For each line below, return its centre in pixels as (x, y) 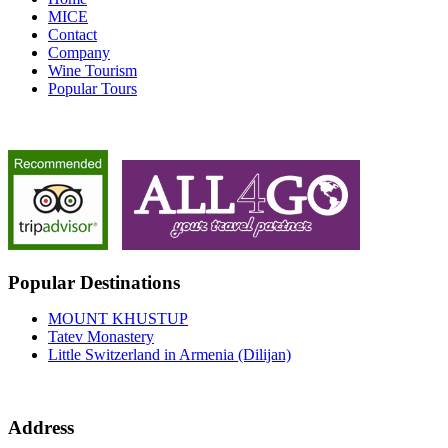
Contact (72, 34)
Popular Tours (92, 88)
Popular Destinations (94, 283)
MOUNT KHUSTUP (118, 319)
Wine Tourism (92, 70)
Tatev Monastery (101, 337)
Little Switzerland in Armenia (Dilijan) (169, 355)
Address (41, 427)
